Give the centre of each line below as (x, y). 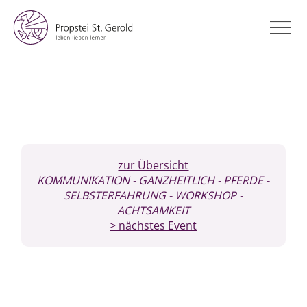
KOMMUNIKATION (84, 180)
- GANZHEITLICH (172, 180)
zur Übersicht (153, 165)
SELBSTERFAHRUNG (115, 195)
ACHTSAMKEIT (153, 210)
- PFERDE (239, 180)
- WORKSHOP (201, 195)
